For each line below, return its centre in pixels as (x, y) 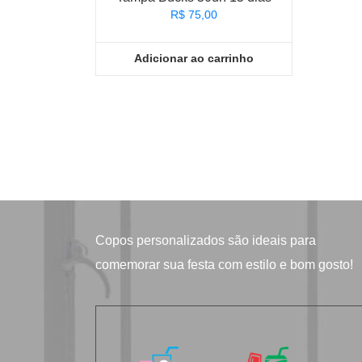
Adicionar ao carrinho (194, 59)
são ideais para (270, 240)
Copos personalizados (160, 240)
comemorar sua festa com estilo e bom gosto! (224, 264)
